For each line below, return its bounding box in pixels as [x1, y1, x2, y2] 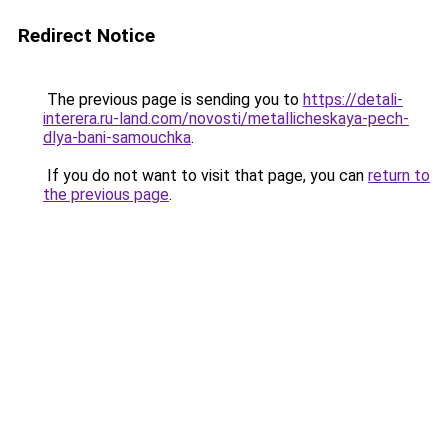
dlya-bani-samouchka [43, 128, 191, 147]
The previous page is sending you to [43, 90, 303, 109]
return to [368, 166, 430, 185]
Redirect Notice [18, 24, 155, 47]
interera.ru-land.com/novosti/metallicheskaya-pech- [43, 109, 409, 128]
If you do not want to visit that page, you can [43, 166, 368, 185]
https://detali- [303, 90, 403, 109]
